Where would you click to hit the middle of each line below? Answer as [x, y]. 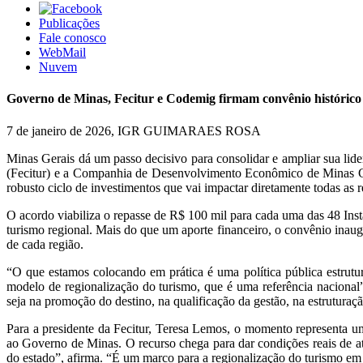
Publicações [69, 23]
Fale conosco [73, 38]
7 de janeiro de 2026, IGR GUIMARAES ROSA [134, 130]
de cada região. [45, 244]
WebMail [62, 52]
